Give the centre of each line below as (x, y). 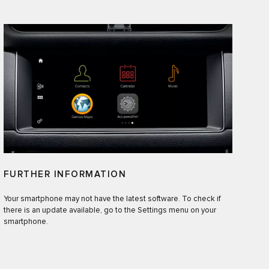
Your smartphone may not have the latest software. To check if (112, 199)
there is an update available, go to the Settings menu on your (110, 210)
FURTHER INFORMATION (65, 174)
